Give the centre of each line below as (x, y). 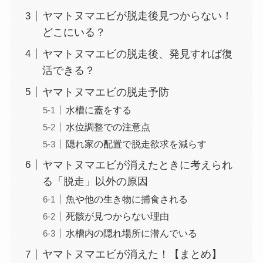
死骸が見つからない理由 (117, 216)
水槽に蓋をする (98, 110)
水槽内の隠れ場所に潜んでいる (131, 233)
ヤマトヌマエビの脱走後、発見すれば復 (137, 54)
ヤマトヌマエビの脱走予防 (105, 92)
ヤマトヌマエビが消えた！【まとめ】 (132, 254)
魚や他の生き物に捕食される (127, 199)
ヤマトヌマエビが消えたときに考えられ (137, 165)
